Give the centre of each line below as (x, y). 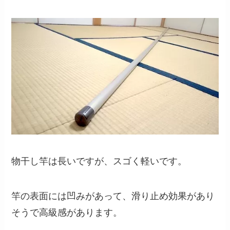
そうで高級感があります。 (67, 212)
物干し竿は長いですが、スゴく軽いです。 (99, 161)
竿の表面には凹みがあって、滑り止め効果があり (113, 196)
